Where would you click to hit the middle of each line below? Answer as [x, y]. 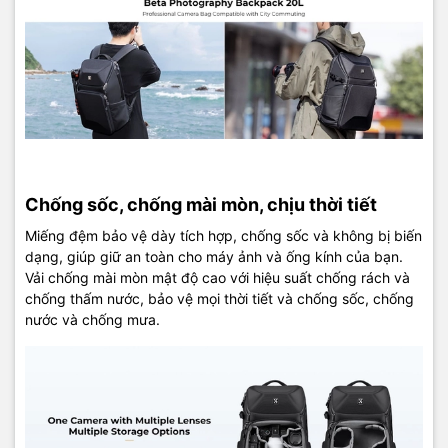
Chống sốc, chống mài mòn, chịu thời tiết [201, 204]
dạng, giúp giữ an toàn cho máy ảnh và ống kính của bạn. [214, 256]
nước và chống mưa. [92, 319]
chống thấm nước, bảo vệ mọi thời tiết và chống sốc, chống [219, 298]
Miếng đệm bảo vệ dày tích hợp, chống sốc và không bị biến [223, 235]
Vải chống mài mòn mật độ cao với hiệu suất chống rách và [217, 277]
